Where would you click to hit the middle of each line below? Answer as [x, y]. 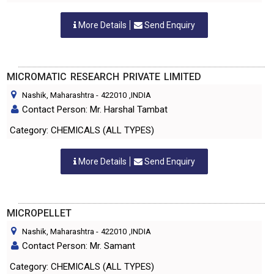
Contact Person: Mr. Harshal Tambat [95, 109]
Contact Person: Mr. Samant [79, 246]
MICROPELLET [39, 213]
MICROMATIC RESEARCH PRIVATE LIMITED [104, 77]
